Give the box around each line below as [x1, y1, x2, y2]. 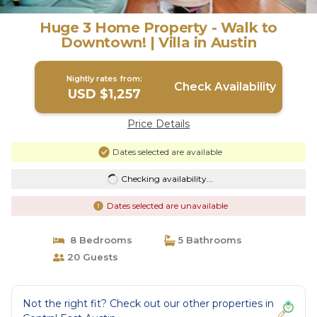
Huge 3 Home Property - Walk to [40, 19, 277, 36]
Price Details [127, 117, 190, 130]
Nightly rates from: [67, 74, 143, 83]
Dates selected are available [112, 146, 222, 157]
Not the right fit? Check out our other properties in [23, 297, 274, 310]
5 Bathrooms [175, 234, 242, 246]
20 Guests [64, 251, 118, 263]
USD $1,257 [68, 86, 142, 102]
